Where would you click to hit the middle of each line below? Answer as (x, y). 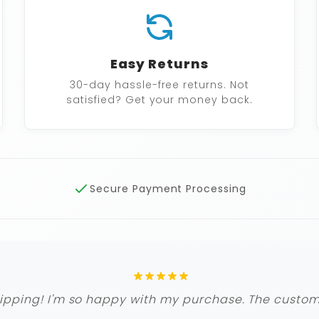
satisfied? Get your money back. (159, 100)
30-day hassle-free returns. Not (159, 85)
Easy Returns (159, 64)
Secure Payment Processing (168, 189)
